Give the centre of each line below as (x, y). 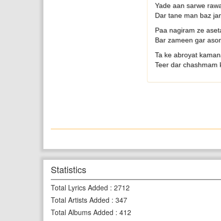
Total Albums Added (82, 212)
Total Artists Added (80, 200)
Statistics (69, 169)
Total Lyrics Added (79, 187)
